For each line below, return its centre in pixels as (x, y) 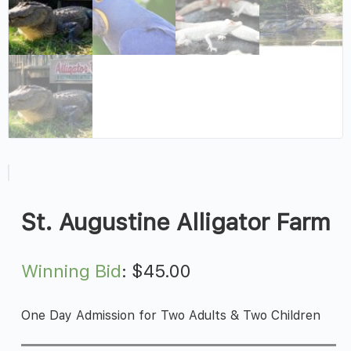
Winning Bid (72, 271)
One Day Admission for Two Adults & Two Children (171, 315)
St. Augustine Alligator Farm (176, 222)
